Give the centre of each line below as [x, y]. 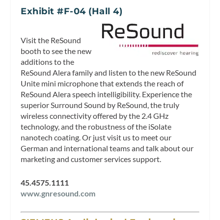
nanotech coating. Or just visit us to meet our [96, 137]
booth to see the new [56, 51]
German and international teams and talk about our [107, 148]
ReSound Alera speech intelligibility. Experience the [107, 94]
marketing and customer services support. [91, 159]
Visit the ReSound [51, 40]
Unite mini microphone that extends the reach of [102, 83]
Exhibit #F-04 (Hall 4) [72, 11]
